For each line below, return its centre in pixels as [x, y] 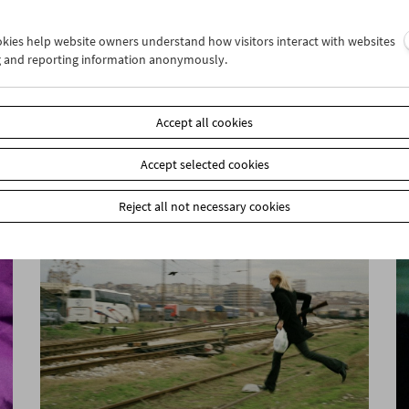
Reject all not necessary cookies [204, 206]
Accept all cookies [204, 122]
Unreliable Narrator [121, 96]
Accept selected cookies [204, 164]
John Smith [94, 79]
